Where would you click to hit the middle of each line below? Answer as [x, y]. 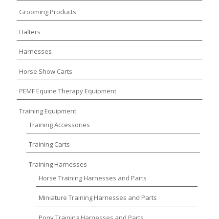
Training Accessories [59, 124]
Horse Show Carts [45, 71]
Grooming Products [47, 12]
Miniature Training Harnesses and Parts [98, 198]
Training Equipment [47, 111]
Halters [30, 32]
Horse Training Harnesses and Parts [92, 178]
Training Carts [49, 144]
